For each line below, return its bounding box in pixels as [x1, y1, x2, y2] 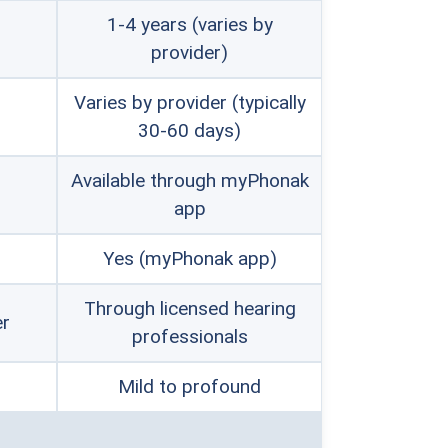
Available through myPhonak [70, 169, 309, 192]
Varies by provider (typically [73, 91, 306, 114]
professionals [131, 325, 248, 348]
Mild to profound [118, 375, 261, 398]
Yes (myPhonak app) [102, 247, 277, 270]
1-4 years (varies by [106, 13, 273, 36]
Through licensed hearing [83, 297, 296, 320]
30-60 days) [138, 119, 241, 142]
